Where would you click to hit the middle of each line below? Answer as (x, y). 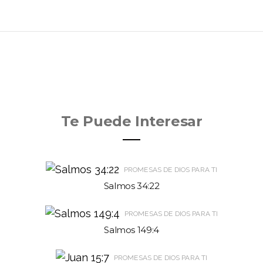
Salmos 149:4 (131, 230)
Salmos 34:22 (131, 186)
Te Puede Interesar (131, 121)
